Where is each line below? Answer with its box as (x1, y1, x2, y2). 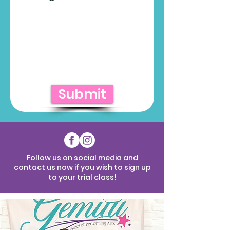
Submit (58, 85, 106, 103)
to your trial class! (48, 171, 117, 182)
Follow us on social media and (26, 152, 138, 163)
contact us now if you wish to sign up (13, 162, 151, 172)
